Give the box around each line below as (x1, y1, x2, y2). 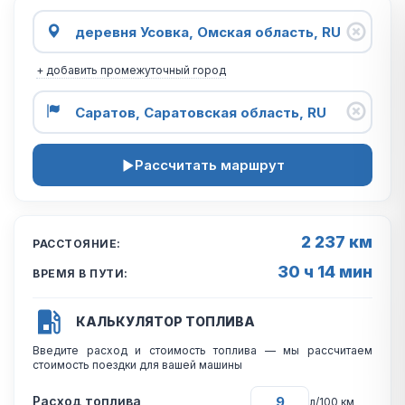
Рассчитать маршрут (134, 156, 285, 174)
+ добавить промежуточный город (36, 63, 226, 77)
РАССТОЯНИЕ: (33, 237, 121, 250)
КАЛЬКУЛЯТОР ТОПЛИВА (76, 314, 255, 329)
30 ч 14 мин (278, 262, 372, 281)
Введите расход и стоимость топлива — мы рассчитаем (33, 344, 372, 357)
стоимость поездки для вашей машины (33, 358, 242, 372)
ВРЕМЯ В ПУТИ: (33, 267, 128, 280)
